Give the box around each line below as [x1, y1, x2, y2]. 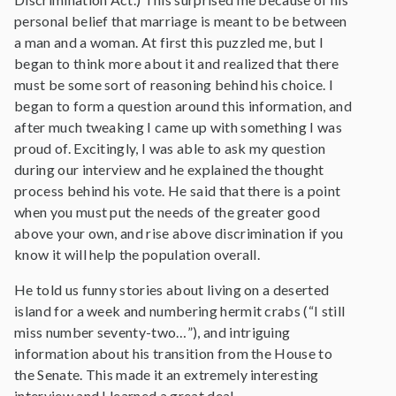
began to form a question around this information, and [14, 97, 352, 114]
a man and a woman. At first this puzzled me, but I [14, 34, 324, 50]
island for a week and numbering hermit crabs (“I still [14, 302, 346, 319]
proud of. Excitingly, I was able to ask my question [14, 140, 326, 156]
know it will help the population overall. [14, 246, 261, 263]
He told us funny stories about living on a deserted [14, 281, 330, 298]
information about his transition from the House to [14, 345, 333, 362]
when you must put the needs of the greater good [14, 203, 321, 220]
